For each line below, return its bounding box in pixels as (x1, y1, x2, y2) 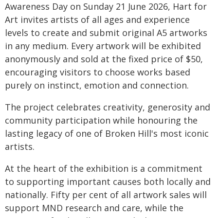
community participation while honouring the (5, 114, 198, 127)
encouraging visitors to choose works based (5, 66, 190, 78)
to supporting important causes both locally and (5, 176, 211, 188)
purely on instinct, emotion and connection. (5, 79, 189, 91)
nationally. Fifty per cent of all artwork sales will (5, 189, 207, 201)
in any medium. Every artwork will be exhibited (5, 40, 201, 52)
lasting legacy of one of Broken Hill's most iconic (5, 127, 209, 140)
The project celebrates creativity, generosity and (5, 101, 210, 113)
